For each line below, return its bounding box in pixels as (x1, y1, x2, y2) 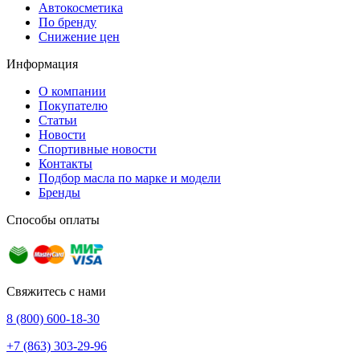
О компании (39, 84, 106, 99)
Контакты (39, 157, 92, 171)
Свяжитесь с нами (6, 284, 106, 299)
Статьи (39, 113, 77, 128)
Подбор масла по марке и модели (39, 171, 221, 186)
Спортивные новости (39, 142, 157, 157)
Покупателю (39, 99, 108, 113)
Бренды (39, 186, 80, 200)
